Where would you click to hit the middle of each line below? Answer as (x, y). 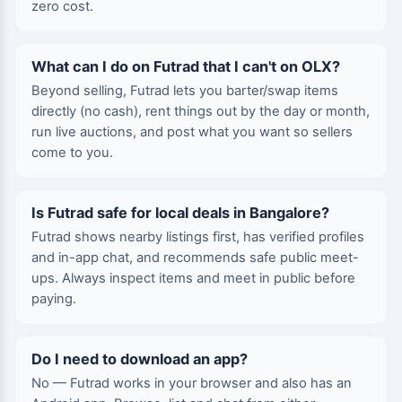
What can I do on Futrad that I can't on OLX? (186, 66)
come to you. (72, 153)
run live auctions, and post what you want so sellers (192, 132)
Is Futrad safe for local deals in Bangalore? (180, 213)
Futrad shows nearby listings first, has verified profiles (198, 237)
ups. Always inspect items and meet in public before (193, 278)
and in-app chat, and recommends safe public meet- (195, 258)
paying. (54, 299)
